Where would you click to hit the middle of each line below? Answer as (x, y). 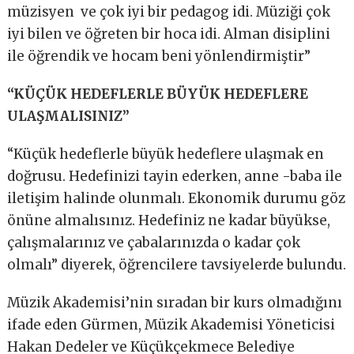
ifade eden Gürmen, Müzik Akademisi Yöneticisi (171, 325)
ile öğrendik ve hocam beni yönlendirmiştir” (159, 56)
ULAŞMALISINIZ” (69, 117)
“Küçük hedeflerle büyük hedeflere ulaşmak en (166, 154)
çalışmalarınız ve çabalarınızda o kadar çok (154, 243)
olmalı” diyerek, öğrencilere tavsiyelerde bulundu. (177, 265)
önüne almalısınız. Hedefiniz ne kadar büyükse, (169, 221)
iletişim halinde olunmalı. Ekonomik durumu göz (177, 199)
